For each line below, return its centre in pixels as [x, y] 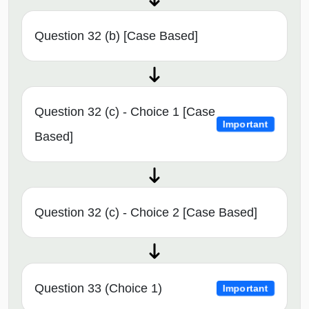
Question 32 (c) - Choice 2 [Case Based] [146, 213]
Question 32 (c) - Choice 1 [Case [125, 112]
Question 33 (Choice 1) [98, 289]
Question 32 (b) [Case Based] [116, 36]
